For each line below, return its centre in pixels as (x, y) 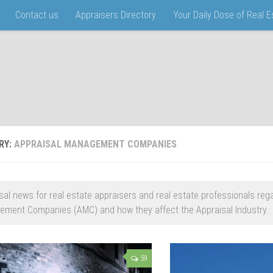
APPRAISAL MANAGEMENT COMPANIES (95, 144)
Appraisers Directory (116, 15)
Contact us (37, 15)
